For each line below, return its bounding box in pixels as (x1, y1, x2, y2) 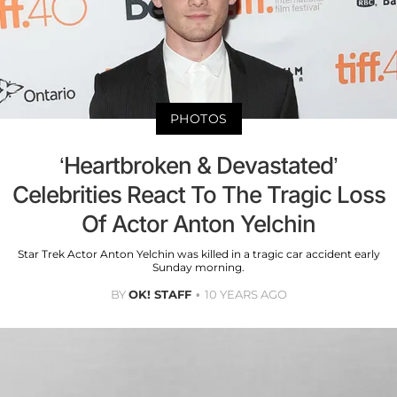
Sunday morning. (152, 261, 245, 275)
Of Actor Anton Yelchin (82, 210, 315, 238)
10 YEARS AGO (204, 287, 287, 302)
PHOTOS (169, 111, 228, 128)
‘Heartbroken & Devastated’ (59, 152, 338, 180)
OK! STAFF (128, 287, 191, 302)
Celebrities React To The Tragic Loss (12, 181, 385, 209)
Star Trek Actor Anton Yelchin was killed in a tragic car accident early (17, 247, 380, 261)
